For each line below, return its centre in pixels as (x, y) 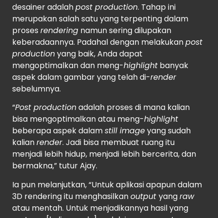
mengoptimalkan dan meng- (68, 66)
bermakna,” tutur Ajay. (55, 166)
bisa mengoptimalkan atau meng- (78, 119)
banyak (173, 66)
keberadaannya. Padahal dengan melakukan (99, 42)
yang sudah (168, 131)
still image (125, 131)
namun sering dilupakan (125, 31)
